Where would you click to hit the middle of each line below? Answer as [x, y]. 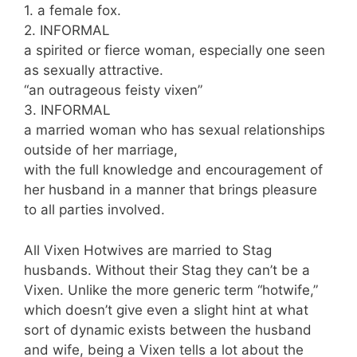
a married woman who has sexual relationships [175, 130]
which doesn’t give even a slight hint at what [166, 310]
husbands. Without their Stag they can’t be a [167, 270]
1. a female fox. [73, 10]
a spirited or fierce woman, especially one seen [175, 50]
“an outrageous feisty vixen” [113, 90]
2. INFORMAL [67, 30]
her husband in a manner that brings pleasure [171, 190]
